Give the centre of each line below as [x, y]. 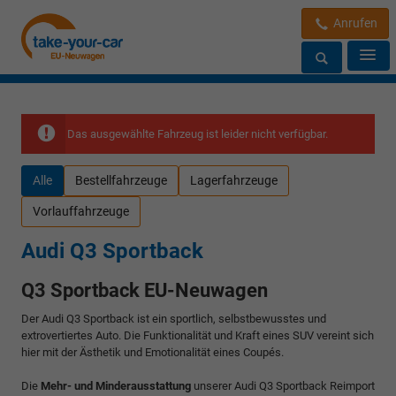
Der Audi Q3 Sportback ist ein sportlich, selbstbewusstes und [174, 318]
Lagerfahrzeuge [234, 180]
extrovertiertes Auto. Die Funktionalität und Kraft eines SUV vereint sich [198, 335]
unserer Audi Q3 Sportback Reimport [284, 385]
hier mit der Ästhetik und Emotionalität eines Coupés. [152, 352]
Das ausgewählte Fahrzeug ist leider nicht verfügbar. [198, 133]
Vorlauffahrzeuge [81, 211]
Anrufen [354, 23]
